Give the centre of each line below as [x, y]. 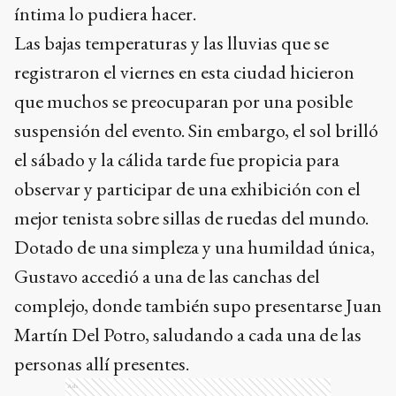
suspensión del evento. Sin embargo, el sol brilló [196, 130]
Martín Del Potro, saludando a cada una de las [188, 334]
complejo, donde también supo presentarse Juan [198, 305]
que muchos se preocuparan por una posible [183, 101]
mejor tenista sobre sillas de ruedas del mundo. [191, 217]
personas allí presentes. [102, 363]
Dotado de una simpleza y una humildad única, [194, 247]
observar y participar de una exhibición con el [187, 188]
